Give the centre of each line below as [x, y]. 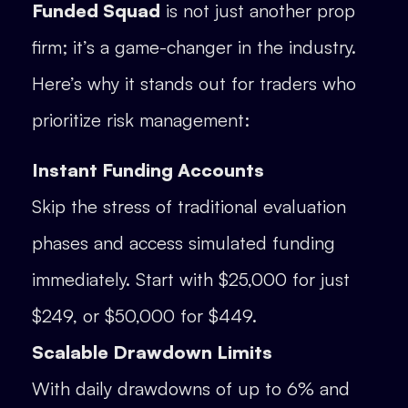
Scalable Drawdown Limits [152, 352]
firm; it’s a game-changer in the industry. [194, 47]
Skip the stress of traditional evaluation [189, 206]
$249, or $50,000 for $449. [144, 315]
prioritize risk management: [141, 120]
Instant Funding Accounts [148, 169]
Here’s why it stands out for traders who [194, 84]
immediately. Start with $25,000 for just [191, 279]
